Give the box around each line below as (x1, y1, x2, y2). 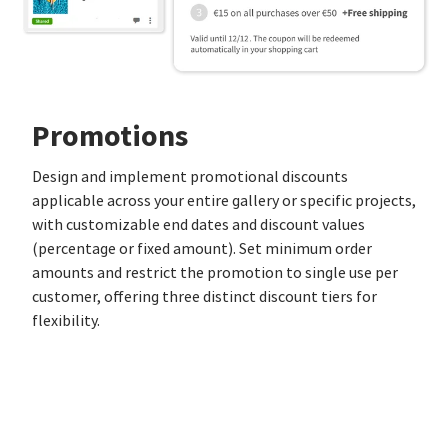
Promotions (32, 115, 188, 156)
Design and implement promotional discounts (32, 166, 348, 187)
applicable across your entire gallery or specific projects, (32, 190, 416, 211)
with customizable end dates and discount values (32, 214, 365, 235)
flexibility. (32, 310, 100, 331)
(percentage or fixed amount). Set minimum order (32, 238, 372, 259)
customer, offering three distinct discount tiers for (32, 286, 377, 307)
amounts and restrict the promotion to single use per (32, 262, 398, 283)
